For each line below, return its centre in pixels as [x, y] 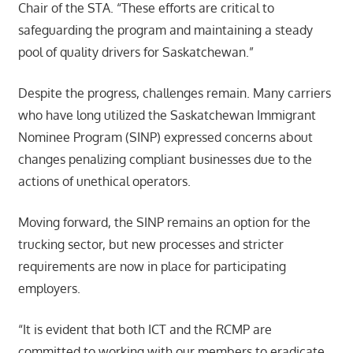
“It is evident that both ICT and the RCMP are [145, 329]
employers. [49, 288]
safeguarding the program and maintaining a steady [165, 30]
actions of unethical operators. [106, 181]
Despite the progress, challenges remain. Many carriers [174, 93]
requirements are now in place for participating [152, 266]
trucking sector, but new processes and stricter [150, 244]
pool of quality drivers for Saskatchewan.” [136, 52]
